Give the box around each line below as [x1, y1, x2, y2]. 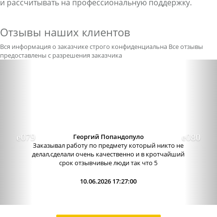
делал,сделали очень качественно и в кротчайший [32, 150, 185, 158]
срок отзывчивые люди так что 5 [59, 158, 158, 167]
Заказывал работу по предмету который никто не [33, 141, 184, 150]
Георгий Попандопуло [73, 132, 144, 141]
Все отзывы [169, 42, 203, 51]
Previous [15, 59, 55, 72]
